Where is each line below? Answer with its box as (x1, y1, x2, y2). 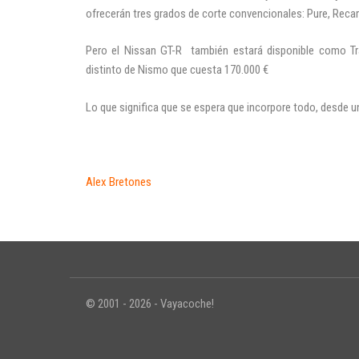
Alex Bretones (86, 174, 151, 189)
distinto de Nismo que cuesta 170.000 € (86, 63, 268, 78)
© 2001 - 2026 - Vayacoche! (86, 296, 214, 312)
